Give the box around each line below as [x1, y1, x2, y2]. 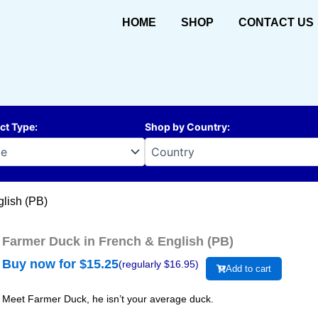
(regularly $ [119, 258, 170, 270]
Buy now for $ [2, 257, 87, 272]
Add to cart [226, 263, 271, 275]
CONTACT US [238, 16, 314, 28]
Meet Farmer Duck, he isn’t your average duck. [2, 293, 214, 305]
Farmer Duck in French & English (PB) [2, 234, 234, 249]
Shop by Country [145, 121, 227, 133]
